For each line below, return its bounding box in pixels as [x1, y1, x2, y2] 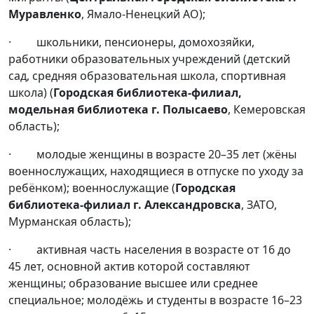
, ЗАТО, [241, 196, 277, 212]
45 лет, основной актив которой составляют [8, 258, 250, 274]
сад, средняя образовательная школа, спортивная [8, 67, 286, 83]
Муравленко [8, 6, 81, 22]
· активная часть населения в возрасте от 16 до [8, 241, 291, 257]
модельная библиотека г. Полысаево [8, 101, 228, 117]
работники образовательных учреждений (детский [8, 50, 290, 67]
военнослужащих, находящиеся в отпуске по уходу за [8, 163, 303, 179]
